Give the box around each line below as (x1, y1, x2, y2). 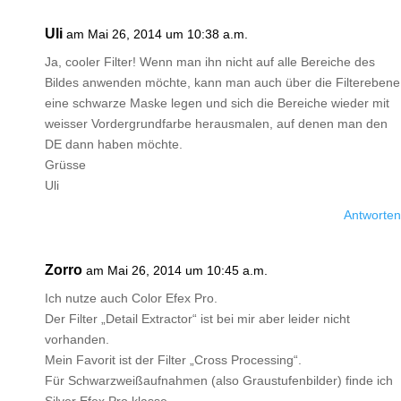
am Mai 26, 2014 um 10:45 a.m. (86, 263, 268, 277)
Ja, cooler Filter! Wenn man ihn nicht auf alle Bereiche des (45, 55, 375, 69)
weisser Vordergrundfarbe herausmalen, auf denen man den (45, 116, 388, 131)
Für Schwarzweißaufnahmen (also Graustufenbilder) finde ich (45, 373, 393, 388)
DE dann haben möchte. (45, 137, 183, 151)
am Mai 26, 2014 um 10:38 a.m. (66, 27, 248, 41)
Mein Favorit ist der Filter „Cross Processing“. (45, 353, 302, 367)
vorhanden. (45, 332, 109, 346)
